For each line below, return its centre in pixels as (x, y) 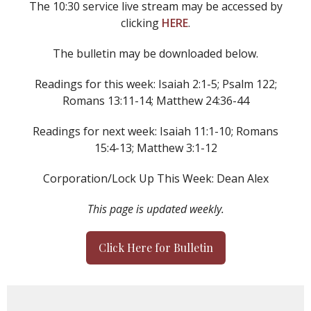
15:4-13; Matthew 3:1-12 (155, 148)
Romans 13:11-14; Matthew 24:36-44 (155, 101)
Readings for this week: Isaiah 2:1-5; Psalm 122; (155, 84)
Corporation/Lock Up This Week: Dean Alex (155, 179)
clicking (141, 23)
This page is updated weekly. (155, 209)
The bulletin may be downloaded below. (155, 54)
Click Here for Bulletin (155, 248)
